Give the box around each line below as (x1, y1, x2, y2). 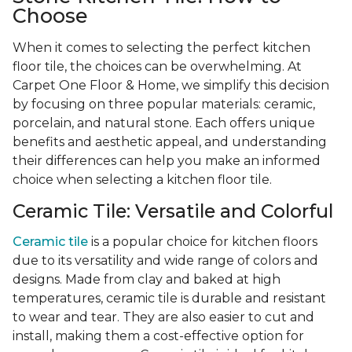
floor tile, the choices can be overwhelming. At (13, 59, 302, 75)
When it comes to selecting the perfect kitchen (13, 40, 310, 56)
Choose (13, 4, 88, 28)
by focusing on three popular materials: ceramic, (13, 97, 315, 112)
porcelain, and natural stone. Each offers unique (13, 115, 315, 131)
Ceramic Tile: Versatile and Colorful (13, 200, 333, 223)
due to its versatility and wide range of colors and (13, 253, 318, 269)
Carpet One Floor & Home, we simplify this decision (13, 78, 329, 93)
